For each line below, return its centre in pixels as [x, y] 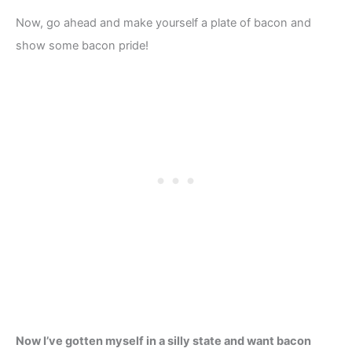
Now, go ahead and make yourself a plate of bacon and [163, 23]
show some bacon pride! [82, 46]
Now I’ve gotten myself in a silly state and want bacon [163, 341]
